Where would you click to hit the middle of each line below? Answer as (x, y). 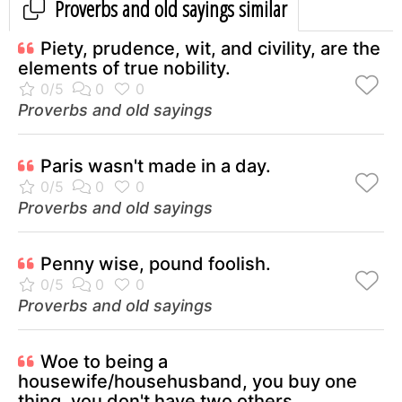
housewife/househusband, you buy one (188, 382)
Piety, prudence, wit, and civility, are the (210, 49)
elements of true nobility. (124, 69)
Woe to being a (104, 362)
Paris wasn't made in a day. (156, 166)
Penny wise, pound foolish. (156, 264)
